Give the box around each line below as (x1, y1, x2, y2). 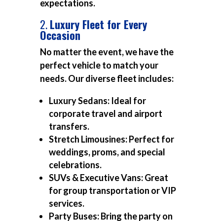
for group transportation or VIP (48, 185, 176, 196)
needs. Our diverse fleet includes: (39, 73, 174, 84)
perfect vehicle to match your (39, 60, 158, 71)
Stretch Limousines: (48, 134, 127, 145)
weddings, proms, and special (48, 147, 165, 158)
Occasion (39, 27, 80, 43)
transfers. (48, 121, 89, 132)
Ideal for (109, 95, 146, 107)
